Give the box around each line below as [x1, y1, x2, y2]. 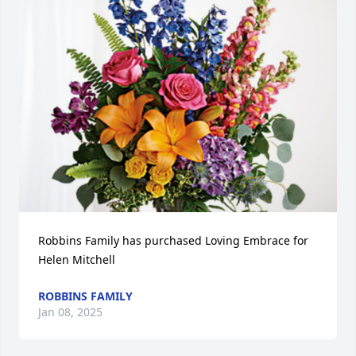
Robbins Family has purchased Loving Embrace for [38, 232, 308, 248]
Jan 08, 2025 [38, 304, 103, 319]
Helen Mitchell [38, 251, 115, 267]
